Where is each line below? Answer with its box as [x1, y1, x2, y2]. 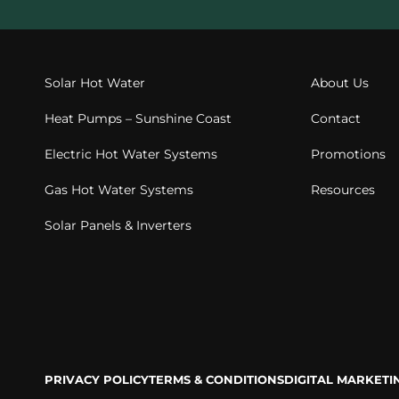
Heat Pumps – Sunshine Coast [45, 110, 232, 127]
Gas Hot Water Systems [45, 182, 193, 199]
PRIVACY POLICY [45, 373, 149, 387]
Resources [310, 182, 375, 199]
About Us [310, 75, 369, 92]
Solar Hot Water [45, 75, 145, 92]
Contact [310, 110, 361, 127]
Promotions [310, 146, 386, 163]
